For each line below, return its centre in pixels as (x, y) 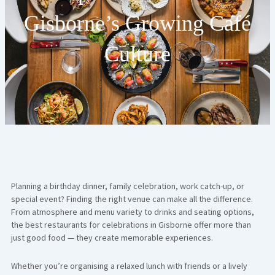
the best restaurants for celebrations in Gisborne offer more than (131, 225)
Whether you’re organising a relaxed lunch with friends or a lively (129, 265)
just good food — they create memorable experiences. (112, 238)
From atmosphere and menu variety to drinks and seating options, (132, 212)
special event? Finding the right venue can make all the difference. (132, 199)
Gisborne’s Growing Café (137, 23)
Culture (137, 54)
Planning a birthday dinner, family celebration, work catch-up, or (127, 186)
